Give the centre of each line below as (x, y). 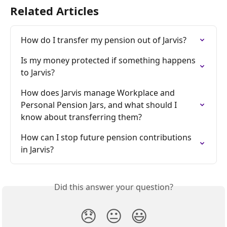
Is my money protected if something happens (109, 61)
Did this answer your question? (113, 187)
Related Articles (54, 11)
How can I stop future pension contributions (107, 138)
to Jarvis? (38, 73)
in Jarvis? (37, 150)
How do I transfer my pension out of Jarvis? (104, 40)
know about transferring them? (81, 117)
